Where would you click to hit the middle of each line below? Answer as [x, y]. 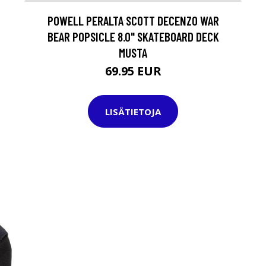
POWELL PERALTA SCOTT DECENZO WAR [133, 21]
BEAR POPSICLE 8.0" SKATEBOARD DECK [133, 37]
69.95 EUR [133, 71]
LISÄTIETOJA [133, 111]
